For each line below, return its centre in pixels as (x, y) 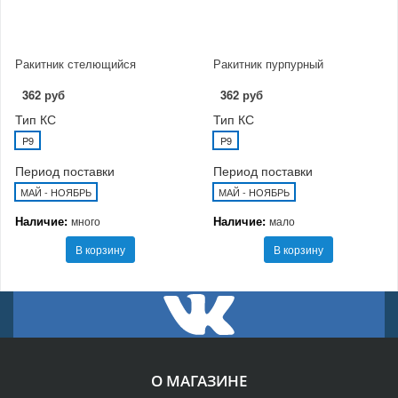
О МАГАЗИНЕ (199, 380)
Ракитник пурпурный (268, 63)
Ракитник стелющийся (76, 63)
